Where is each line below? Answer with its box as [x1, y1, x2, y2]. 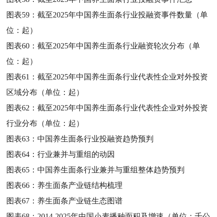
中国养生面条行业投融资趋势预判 [37, 134, 154, 143]
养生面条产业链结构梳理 [37, 181, 123, 189]
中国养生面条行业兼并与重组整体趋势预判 [37, 165, 185, 174]
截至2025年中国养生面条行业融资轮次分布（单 [37, 41, 201, 50]
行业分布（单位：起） [6, 119, 84, 127]
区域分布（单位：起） [6, 88, 84, 96]
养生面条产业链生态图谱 [37, 196, 123, 205]
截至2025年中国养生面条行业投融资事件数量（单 [37, 10, 208, 19]
